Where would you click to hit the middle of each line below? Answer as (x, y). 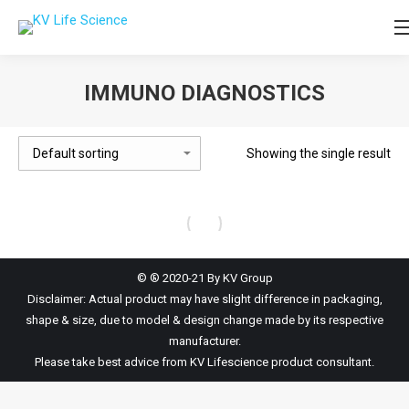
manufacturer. (204, 341)
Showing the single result (319, 153)
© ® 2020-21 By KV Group (204, 278)
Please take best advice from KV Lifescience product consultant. (204, 362)
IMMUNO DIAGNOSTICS (204, 93)
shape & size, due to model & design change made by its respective (204, 320)
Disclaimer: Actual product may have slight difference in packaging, (204, 299)
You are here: (244, 121)
